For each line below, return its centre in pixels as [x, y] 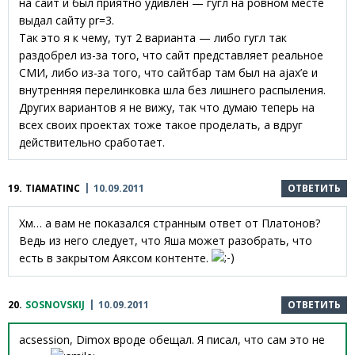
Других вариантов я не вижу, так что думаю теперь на [167, 107]
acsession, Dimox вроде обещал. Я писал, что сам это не [172, 339]
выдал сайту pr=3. [67, 20]
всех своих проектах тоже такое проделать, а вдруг [161, 124]
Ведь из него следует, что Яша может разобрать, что [166, 240]
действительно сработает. [92, 142]
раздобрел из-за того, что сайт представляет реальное [171, 55]
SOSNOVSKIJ [55, 304]
